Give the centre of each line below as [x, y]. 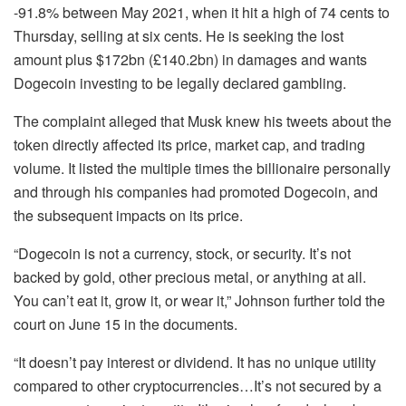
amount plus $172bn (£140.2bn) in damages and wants [190, 59]
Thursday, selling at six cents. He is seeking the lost [179, 35]
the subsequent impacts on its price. [128, 215]
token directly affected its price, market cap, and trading [189, 144]
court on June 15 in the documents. [126, 324]
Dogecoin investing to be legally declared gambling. [180, 82]
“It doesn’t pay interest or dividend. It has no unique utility [195, 362]
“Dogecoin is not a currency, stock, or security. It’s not [182, 253]
